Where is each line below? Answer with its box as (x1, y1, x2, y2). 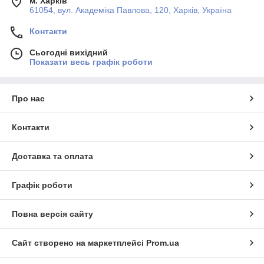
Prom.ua (146, 237, 179, 247)
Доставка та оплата (12, 151, 93, 161)
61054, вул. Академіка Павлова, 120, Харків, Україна (29, 5, 232, 15)
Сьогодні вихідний (29, 47, 108, 57)
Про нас (12, 93, 45, 103)
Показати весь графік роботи (29, 57, 153, 67)
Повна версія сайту (12, 209, 93, 219)
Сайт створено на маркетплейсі (12, 237, 146, 247)
